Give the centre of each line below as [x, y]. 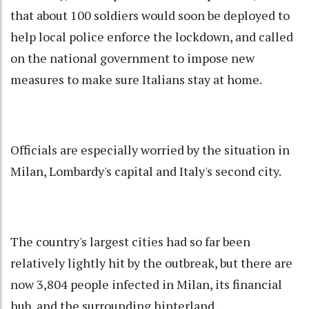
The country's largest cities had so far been [130, 242]
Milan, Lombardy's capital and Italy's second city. [146, 171]
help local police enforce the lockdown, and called [152, 37]
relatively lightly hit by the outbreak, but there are [151, 263]
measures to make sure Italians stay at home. [136, 80]
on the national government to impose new [132, 58]
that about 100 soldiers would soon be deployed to [150, 16]
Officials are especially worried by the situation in [150, 150]
